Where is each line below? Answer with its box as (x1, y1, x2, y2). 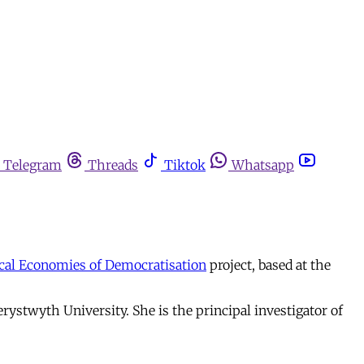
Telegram (3, 157, 62, 173)
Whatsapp (232, 157, 294, 173)
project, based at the (206, 256, 331, 273)
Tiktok (164, 157, 206, 173)
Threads (88, 157, 138, 173)
